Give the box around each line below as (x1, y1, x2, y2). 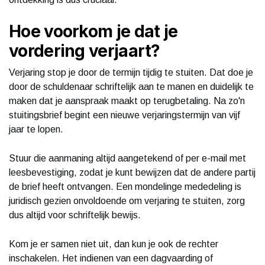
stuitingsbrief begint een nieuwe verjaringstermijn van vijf (9, 109, 240, 120)
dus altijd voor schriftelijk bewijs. (9, 209, 141, 220)
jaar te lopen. (9, 124, 63, 134)
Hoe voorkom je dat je (9, 21, 178, 41)
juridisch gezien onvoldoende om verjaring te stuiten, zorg (9, 195, 245, 206)
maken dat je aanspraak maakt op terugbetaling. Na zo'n (9, 95, 245, 106)
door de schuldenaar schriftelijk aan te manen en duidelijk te (9, 81, 254, 92)
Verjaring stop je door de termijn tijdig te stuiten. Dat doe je (9, 67, 253, 77)
